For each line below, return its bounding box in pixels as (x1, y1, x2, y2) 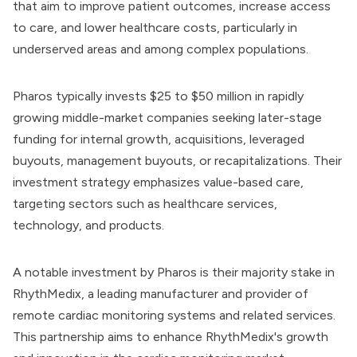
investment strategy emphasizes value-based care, (13, 175, 304, 190)
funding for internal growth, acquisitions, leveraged (13, 131, 304, 147)
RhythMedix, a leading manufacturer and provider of (13, 286, 308, 302)
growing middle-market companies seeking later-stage (13, 110, 322, 126)
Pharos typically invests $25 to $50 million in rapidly (13, 88, 304, 104)
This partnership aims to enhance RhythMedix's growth (13, 329, 328, 345)
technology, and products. (13, 218, 164, 233)
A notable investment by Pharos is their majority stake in (13, 265, 335, 280)
